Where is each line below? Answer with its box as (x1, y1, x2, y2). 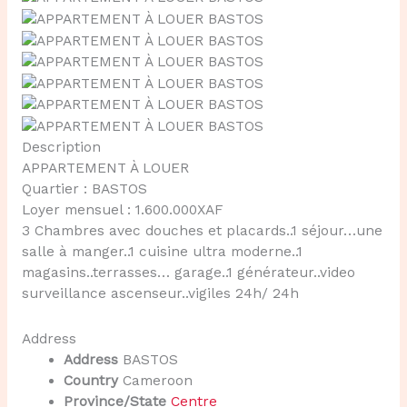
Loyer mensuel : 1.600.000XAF (21, 202, 223, 218)
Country (64, 372, 119, 390)
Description (21, 139, 101, 155)
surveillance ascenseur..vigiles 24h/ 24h (21, 285, 299, 302)
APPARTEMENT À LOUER (21, 160, 189, 176)
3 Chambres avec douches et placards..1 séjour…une (21, 223, 382, 239)
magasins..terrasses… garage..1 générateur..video (21, 264, 355, 281)
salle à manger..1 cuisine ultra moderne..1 (21, 243, 303, 260)
